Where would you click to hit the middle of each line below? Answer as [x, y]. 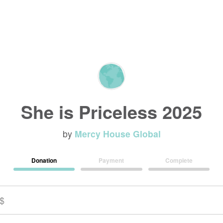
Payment [111, 160]
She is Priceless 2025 [111, 111]
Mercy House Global [117, 134]
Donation [44, 160]
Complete [179, 160]
